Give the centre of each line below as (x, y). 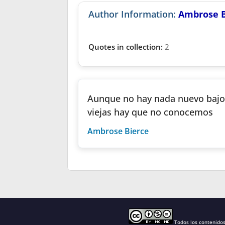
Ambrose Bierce (118, 131)
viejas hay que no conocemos (150, 111)
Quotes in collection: (126, 46)
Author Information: (134, 14)
